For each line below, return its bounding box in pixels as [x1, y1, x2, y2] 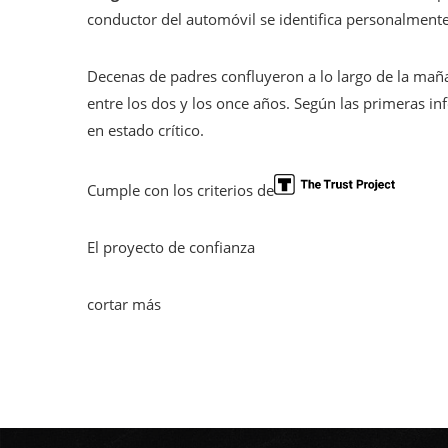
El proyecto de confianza [87, 236, 255, 257]
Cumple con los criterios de [87, 179, 274, 200]
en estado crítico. [87, 119, 204, 140]
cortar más [87, 293, 161, 314]
